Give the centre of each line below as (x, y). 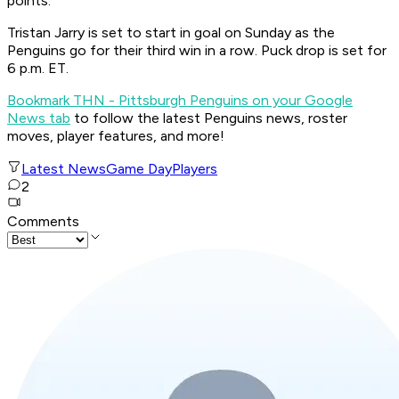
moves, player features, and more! (121, 136)
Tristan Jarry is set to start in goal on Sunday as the (171, 33)
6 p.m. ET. (40, 69)
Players (195, 169)
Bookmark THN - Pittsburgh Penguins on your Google (180, 101)
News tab (39, 118)
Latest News (64, 169)
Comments (43, 222)
